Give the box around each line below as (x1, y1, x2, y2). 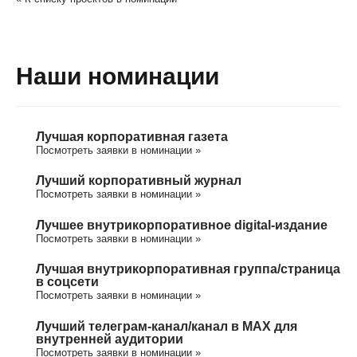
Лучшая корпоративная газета (36, 128, 228, 143)
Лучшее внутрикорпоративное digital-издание (36, 217, 328, 232)
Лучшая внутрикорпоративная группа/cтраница (36, 261, 340, 276)
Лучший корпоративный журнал (36, 173, 241, 187)
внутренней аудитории (36, 331, 183, 346)
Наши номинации (16, 62, 219, 89)
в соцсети (36, 274, 99, 288)
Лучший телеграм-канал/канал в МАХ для (36, 318, 297, 333)
